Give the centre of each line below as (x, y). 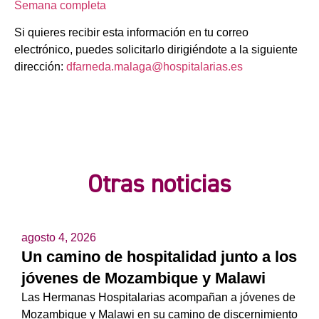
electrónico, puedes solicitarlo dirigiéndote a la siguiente (156, 49)
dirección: (40, 66)
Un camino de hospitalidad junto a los (159, 256)
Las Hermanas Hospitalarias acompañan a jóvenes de (158, 297)
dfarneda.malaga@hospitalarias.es (155, 66)
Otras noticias (159, 184)
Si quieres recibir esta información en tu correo (131, 32)
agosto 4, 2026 (59, 237)
